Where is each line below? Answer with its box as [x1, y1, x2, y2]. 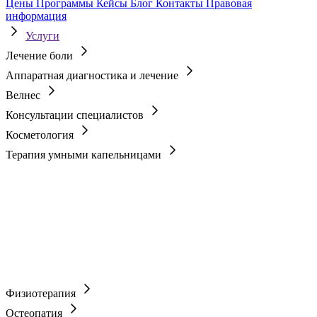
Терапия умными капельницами [6, 149, 164, 161]
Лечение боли [6, 50, 76, 62]
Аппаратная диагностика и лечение [6, 69, 181, 81]
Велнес [6, 89, 43, 101]
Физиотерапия [6, 287, 79, 299]
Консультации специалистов [6, 109, 146, 121]
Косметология [6, 129, 76, 141]
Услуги [25, 30, 59, 42]
